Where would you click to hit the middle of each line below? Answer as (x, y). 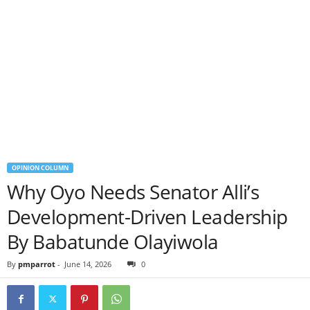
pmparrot (37, 264)
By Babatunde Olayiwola (113, 241)
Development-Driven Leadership (147, 217)
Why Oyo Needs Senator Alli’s (133, 192)
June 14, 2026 (88, 264)
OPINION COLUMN (40, 168)
